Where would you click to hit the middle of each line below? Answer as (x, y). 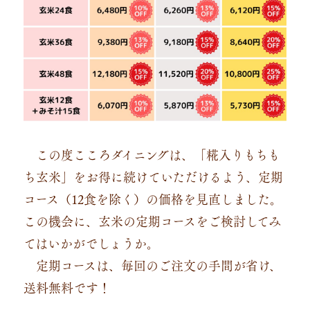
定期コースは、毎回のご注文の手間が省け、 (158, 265)
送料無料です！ (67, 288)
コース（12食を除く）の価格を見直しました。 (153, 199)
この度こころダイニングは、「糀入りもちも (158, 155)
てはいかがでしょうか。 (91, 243)
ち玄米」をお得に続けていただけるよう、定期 (153, 177)
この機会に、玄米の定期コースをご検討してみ (152, 221)
